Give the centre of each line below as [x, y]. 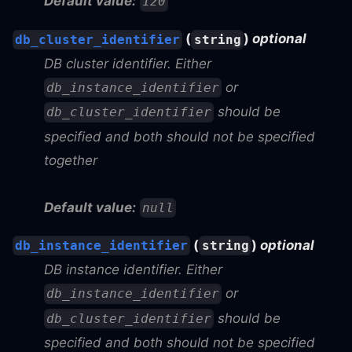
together [71, 160]
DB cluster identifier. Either [128, 63]
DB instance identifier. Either [133, 270]
